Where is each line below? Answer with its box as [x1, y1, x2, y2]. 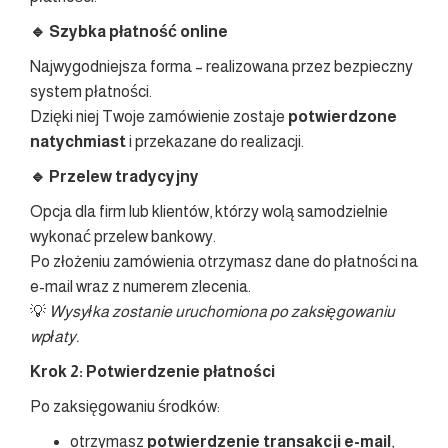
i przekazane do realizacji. [126, 133, 304, 151]
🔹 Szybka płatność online [30, 23, 228, 41]
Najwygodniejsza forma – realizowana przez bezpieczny [30, 58, 413, 76]
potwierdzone [288, 108, 397, 126]
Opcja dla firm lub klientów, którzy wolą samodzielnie [30, 203, 388, 221]
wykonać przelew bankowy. [30, 228, 216, 246]
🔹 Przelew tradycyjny [30, 168, 199, 186]
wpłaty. [30, 328, 79, 346]
